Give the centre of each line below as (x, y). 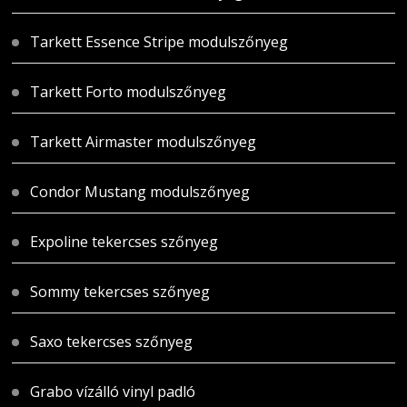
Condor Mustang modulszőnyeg (140, 192)
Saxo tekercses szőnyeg (112, 342)
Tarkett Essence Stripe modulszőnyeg (159, 42)
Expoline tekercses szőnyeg (124, 242)
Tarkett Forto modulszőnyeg (129, 92)
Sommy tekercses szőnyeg (120, 292)
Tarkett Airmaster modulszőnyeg (144, 142)
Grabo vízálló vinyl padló (113, 392)
